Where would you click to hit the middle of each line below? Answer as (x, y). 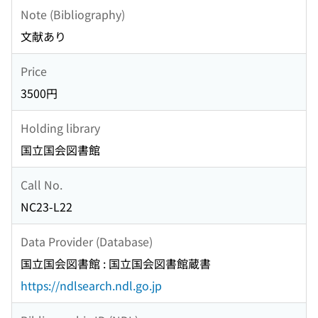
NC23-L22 (46, 207)
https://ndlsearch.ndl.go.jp (91, 286)
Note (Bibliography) (73, 14)
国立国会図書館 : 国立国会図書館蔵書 (116, 264)
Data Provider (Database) (87, 241)
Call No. (42, 184)
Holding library (60, 127)
